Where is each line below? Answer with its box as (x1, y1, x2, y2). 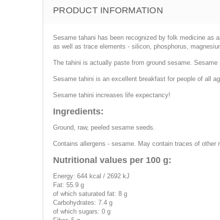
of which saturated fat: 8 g (53, 190, 127, 197)
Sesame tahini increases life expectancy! (53, 91, 170, 99)
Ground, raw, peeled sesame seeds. (53, 124, 155, 131)
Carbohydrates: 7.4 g (53, 199, 112, 206)
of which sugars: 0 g (53, 208, 110, 215)
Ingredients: (53, 107, 104, 116)
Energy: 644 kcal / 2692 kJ (53, 172, 130, 180)
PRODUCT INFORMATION (53, 5, 163, 15)
